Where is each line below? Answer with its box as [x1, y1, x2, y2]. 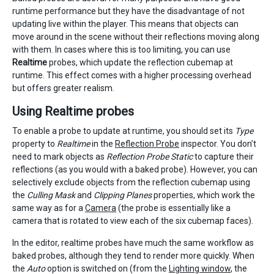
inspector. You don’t [179, 139, 256, 149]
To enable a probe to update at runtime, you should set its [12, 126, 235, 136]
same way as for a [12, 203, 85, 213]
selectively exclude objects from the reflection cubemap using [12, 177, 250, 187]
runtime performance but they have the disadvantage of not [12, 6, 245, 16]
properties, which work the [152, 190, 255, 200]
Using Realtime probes [12, 104, 134, 119]
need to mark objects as [12, 152, 106, 161]
